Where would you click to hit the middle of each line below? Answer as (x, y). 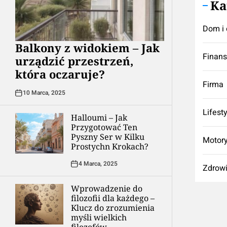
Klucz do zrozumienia (113, 208)
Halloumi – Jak (99, 118)
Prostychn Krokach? (110, 146)
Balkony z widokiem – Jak (87, 48)
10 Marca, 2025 (44, 93)
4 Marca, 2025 (98, 164)
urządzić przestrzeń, (74, 61)
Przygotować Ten (104, 127)
